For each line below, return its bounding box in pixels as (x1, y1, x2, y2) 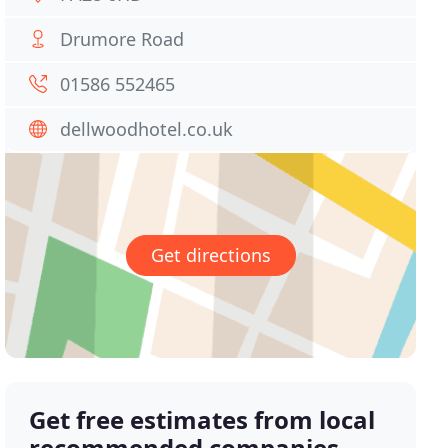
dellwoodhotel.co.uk (60, 117, 234, 141)
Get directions (150, 243, 271, 268)
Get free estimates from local (29, 403, 376, 437)
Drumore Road (60, 27, 185, 51)
